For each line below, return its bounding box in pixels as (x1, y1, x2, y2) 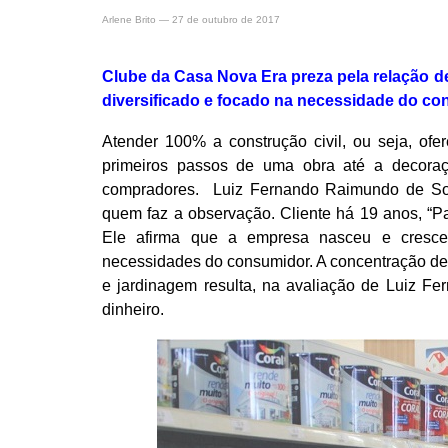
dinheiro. (102, 300, 168, 318)
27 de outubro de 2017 (172, 14, 280, 25)
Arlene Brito (102, 14, 156, 25)
